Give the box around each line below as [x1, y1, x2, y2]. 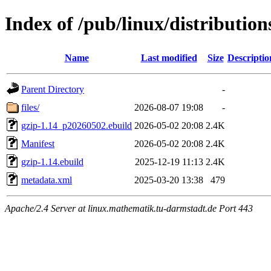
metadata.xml [21, 174, 72, 185]
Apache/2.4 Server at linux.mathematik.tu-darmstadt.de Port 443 [5, 203, 253, 214]
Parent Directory [21, 83, 84, 94]
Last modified [140, 52, 197, 63]
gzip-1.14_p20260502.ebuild [21, 120, 132, 131]
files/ [21, 102, 39, 113]
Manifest [21, 138, 54, 149]
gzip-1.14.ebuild [21, 156, 83, 167]
